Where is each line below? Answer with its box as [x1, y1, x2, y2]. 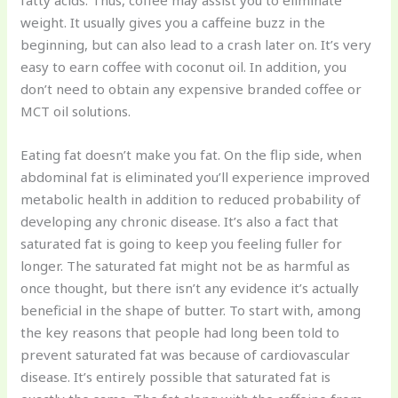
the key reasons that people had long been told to [20, 323, 340, 342]
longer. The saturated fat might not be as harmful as [20, 257, 351, 275]
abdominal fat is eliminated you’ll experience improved [20, 168, 370, 187]
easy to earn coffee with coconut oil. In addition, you [20, 58, 347, 76]
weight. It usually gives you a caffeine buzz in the [20, 13, 326, 32]
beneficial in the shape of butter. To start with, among [20, 301, 362, 320]
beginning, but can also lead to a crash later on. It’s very [20, 36, 372, 54]
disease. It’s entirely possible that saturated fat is [20, 368, 331, 386]
